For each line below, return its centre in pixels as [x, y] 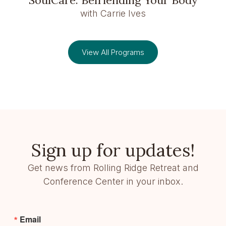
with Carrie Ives [113, 13]
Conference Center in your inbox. [113, 181]
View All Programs [113, 52]
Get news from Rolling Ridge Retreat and [113, 167]
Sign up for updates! [113, 150]
